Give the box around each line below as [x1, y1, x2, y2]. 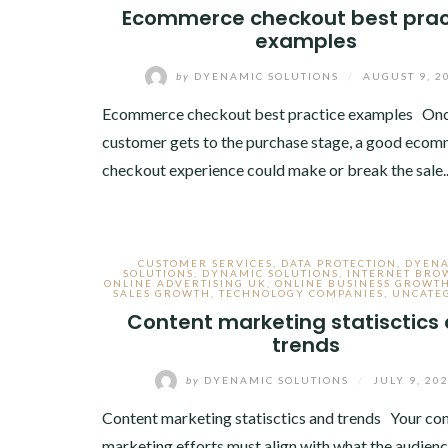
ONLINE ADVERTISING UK [104, 277, 268, 289]
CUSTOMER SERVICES [137, 257, 273, 269]
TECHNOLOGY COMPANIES [218, 287, 384, 299]
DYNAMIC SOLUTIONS [202, 267, 340, 279]
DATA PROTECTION [280, 257, 397, 269]
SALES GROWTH [112, 287, 211, 299]
